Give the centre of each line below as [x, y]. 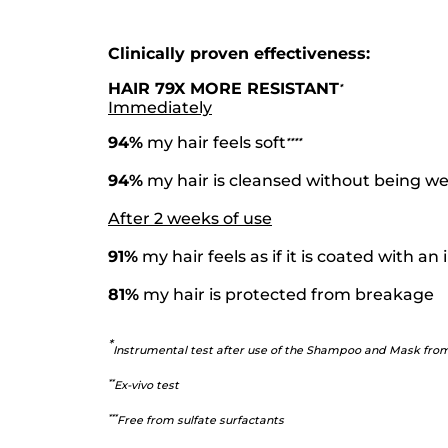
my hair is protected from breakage [286, 295]
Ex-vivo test [146, 385]
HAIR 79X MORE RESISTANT [223, 89]
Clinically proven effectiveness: [239, 54]
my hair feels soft [214, 143]
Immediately [160, 108]
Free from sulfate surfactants [200, 420]
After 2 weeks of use [190, 219]
